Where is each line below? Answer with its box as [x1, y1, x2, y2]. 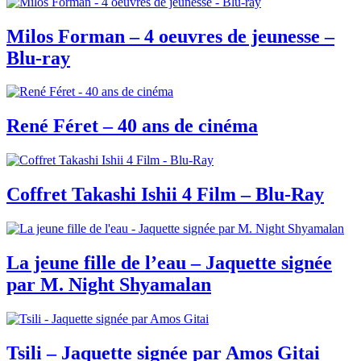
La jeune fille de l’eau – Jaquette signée [6, 251, 332, 273]
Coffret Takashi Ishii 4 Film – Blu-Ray [6, 184, 324, 205]
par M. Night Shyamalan [6, 273, 211, 295]
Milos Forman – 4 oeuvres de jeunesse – [6, 25, 334, 47]
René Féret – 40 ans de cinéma [6, 115, 258, 137]
